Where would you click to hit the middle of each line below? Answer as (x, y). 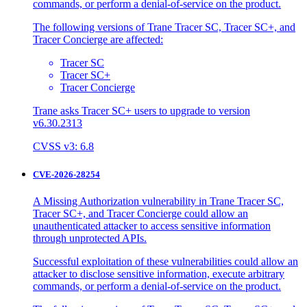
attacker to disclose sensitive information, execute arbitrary (159, 274)
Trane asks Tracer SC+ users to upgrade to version (142, 110)
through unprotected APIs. (90, 238)
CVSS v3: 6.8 (63, 146)
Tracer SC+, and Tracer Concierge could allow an (140, 214)
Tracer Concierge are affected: (98, 39)
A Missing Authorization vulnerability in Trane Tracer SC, (158, 201)
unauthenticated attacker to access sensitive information (152, 226)
